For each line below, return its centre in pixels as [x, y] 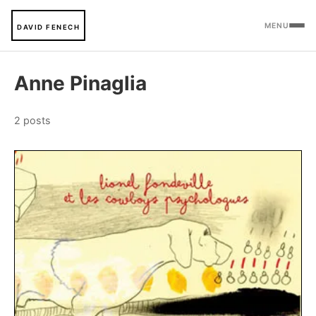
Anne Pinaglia [80, 83]
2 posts [32, 120]
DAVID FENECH [48, 27]
